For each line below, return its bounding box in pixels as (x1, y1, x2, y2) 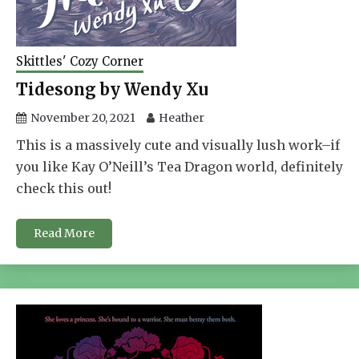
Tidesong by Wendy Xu (16, 79, 208, 99)
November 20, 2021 (30, 110, 135, 125)
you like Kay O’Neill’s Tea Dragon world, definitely (16, 158, 343, 175)
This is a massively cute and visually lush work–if (16, 136, 340, 153)
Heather (159, 110, 204, 125)
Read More (34, 225, 95, 240)
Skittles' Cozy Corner (16, 53, 143, 69)
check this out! (16, 179, 111, 196)
